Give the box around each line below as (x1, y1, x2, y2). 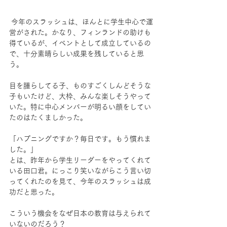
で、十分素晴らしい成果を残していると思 (9, 50, 144, 57)
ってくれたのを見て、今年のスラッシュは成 (9, 177, 151, 185)
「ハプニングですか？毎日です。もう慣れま (9, 135, 151, 142)
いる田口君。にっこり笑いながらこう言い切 (9, 167, 151, 174)
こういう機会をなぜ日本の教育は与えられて (9, 209, 151, 217)
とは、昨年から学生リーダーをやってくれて (9, 156, 151, 164)
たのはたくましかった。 (9, 113, 87, 121)
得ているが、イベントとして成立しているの (9, 39, 151, 47)
